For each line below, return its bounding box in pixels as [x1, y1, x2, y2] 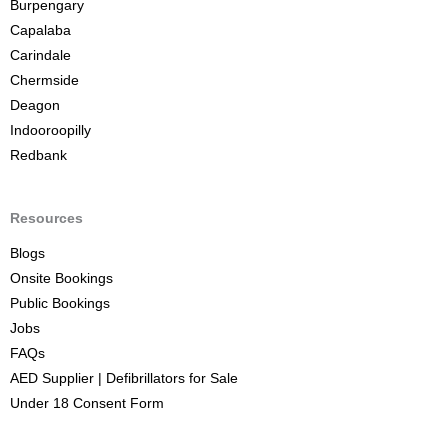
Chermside [10, 72, 79, 88]
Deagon [10, 97, 60, 113]
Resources [10, 210, 83, 226]
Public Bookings [10, 295, 110, 311]
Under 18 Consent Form [10, 395, 164, 411]
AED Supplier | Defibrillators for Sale [10, 370, 238, 386]
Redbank [10, 147, 67, 163]
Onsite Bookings [10, 270, 113, 286]
